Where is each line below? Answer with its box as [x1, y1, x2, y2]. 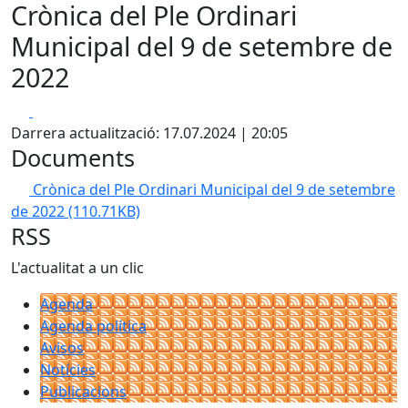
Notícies [40, 360, 96, 380]
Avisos [40, 338, 84, 358]
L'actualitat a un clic [11, 258, 144, 278]
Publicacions [40, 382, 127, 402]
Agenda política [40, 316, 147, 336]
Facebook [32, 100, 98, 120]
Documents [11, 142, 135, 173]
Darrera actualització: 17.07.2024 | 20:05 [11, 123, 288, 143]
